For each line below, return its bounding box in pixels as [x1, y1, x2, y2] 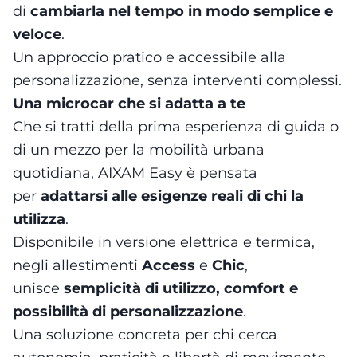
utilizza [13, 210, 65, 228]
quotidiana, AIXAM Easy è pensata [13, 163, 257, 182]
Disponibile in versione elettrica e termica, [13, 233, 315, 251]
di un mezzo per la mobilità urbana [13, 140, 265, 159]
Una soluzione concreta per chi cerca [13, 325, 277, 343]
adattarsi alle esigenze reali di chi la [41, 186, 304, 205]
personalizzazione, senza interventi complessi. [13, 71, 342, 89]
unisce [13, 279, 64, 297]
